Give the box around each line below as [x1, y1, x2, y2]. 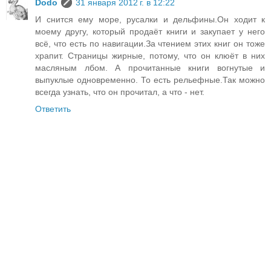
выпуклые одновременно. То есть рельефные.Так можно [35, 75, 265, 85]
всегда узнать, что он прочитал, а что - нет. [35, 87, 204, 97]
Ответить [35, 104, 71, 114]
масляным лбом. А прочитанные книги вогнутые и [35, 63, 265, 73]
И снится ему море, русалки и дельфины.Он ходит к [35, 15, 265, 25]
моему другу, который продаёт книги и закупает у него [35, 27, 265, 37]
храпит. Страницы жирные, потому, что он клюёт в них [35, 51, 265, 61]
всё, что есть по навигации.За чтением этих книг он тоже [35, 39, 265, 49]
